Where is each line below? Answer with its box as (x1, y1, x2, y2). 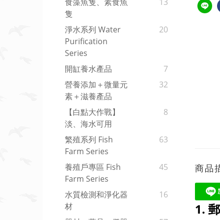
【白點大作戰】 (65, 107, 120, 118)
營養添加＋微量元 (65, 79, 128, 90)
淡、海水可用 (65, 118, 112, 130)
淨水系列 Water (65, 24, 121, 35)
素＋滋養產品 (65, 91, 112, 102)
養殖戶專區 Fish (65, 162, 121, 173)
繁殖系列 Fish (65, 134, 113, 145)
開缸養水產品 (65, 63, 112, 75)
